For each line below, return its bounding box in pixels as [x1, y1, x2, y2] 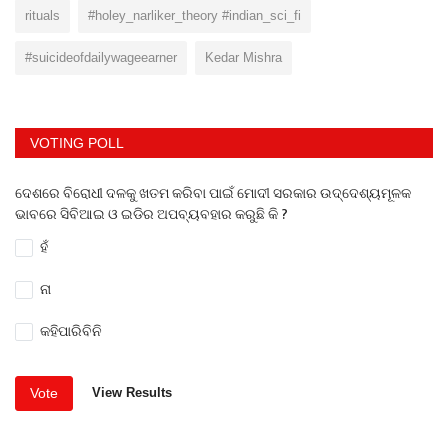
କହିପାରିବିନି [40, 323, 103, 340]
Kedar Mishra [205, 49, 282, 65]
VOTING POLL [30, 134, 124, 151]
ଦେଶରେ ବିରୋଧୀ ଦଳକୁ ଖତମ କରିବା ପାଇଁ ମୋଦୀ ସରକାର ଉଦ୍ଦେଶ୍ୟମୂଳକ [15, 181, 411, 205]
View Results [92, 385, 172, 401]
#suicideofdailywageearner [25, 49, 177, 65]
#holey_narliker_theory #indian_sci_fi [88, 7, 301, 23]
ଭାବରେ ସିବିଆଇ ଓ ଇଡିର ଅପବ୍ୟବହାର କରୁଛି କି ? [15, 202, 288, 226]
